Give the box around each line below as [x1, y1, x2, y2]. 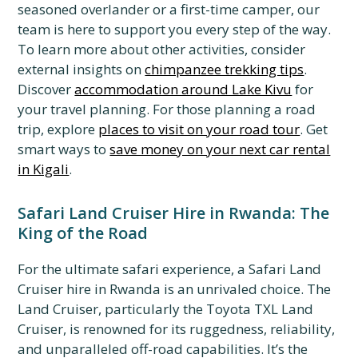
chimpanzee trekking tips [145, 60, 304, 78]
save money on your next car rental [109, 140, 331, 158]
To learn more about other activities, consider [18, 40, 306, 58]
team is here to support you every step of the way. [18, 20, 332, 38]
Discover [18, 80, 75, 98]
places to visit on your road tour [98, 120, 300, 138]
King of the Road [18, 222, 149, 244]
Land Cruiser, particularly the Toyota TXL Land [18, 300, 314, 318]
